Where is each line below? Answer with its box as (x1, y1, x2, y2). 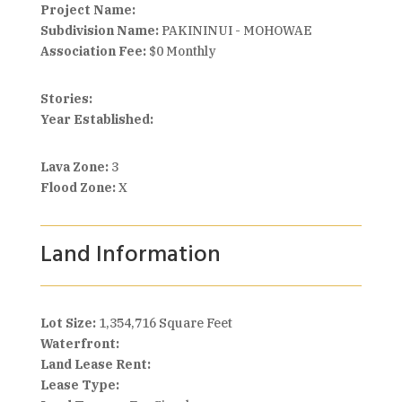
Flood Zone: (39, 179, 116, 196)
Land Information (39, 237, 221, 274)
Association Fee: (39, 43, 149, 59)
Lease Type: (39, 377, 119, 393)
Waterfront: (39, 336, 119, 352)
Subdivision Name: (39, 22, 159, 39)
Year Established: (39, 111, 153, 127)
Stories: (39, 91, 92, 107)
